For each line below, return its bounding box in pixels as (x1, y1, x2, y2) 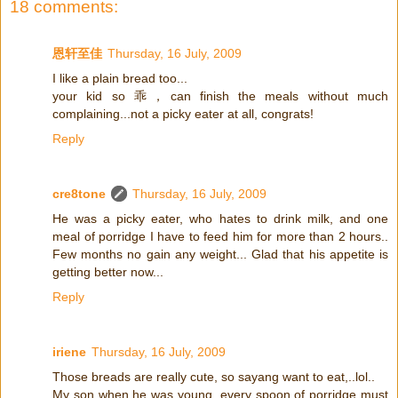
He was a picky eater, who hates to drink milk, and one (52, 211, 388, 226)
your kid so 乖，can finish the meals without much (52, 88, 388, 103)
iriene (52, 344, 86, 359)
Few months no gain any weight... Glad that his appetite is (52, 246, 388, 261)
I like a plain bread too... (52, 70, 187, 85)
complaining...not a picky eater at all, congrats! (52, 106, 314, 121)
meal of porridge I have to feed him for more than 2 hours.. (52, 228, 388, 243)
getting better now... (52, 264, 163, 279)
